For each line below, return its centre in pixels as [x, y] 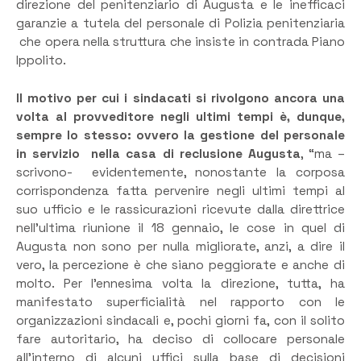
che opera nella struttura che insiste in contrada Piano [180, 42]
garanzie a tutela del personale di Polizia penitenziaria [180, 24]
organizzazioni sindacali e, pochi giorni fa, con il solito [180, 320]
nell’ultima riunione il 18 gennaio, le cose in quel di [180, 228]
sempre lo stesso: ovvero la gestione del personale [180, 135]
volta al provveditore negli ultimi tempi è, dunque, [180, 116]
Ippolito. [41, 61]
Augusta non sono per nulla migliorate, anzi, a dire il [180, 246]
